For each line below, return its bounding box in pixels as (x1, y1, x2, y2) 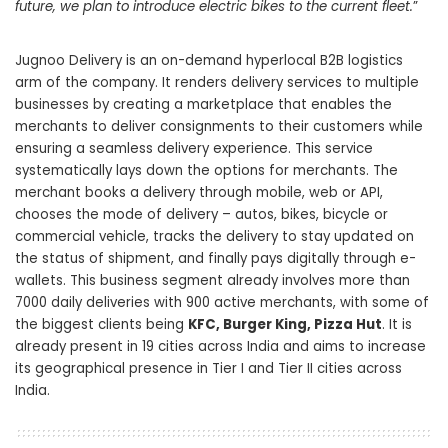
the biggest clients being (15, 315, 188, 335)
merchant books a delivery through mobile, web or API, (15, 183, 383, 203)
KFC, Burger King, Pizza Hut (188, 315, 382, 335)
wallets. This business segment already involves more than (15, 271, 410, 291)
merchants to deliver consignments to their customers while (15, 117, 423, 137)
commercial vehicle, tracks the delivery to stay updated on (15, 227, 414, 247)
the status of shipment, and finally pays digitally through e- (15, 249, 416, 269)
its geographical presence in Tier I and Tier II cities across (15, 359, 402, 379)
